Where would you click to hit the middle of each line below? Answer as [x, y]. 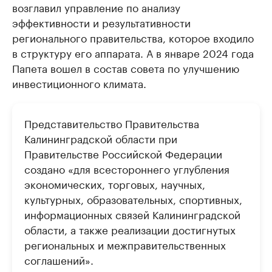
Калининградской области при [101, 138]
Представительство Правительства [112, 123]
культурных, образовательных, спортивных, [133, 199]
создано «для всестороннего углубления [127, 168]
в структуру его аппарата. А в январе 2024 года [133, 52]
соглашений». [59, 259]
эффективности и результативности [101, 22]
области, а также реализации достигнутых [130, 229]
